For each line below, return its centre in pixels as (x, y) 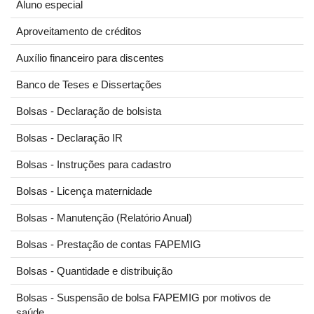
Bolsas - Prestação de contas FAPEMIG (109, 244)
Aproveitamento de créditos (79, 31)
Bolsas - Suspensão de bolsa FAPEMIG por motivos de (143, 298)
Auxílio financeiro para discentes (90, 58)
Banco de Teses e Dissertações (89, 84)
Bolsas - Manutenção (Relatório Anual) (104, 218)
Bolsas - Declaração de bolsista (89, 111)
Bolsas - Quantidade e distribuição (94, 271)
